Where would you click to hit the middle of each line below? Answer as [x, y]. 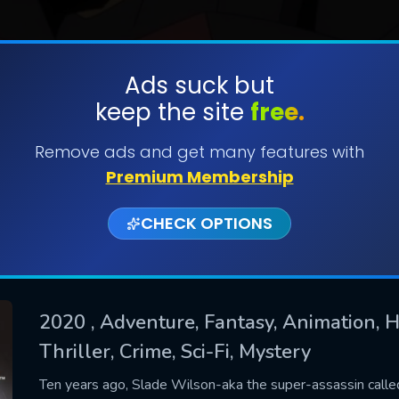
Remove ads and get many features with [199, 152]
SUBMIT [199, 141]
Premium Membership [199, 177]
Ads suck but [199, 85]
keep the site [172, 112]
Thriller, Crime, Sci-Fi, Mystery [175, 351]
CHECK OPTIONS [207, 223]
